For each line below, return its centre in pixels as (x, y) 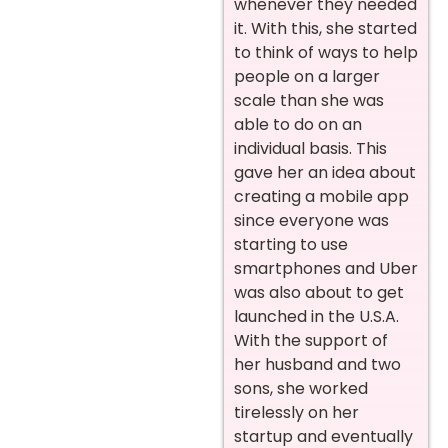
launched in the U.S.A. (316, 317)
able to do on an (298, 125)
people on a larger (307, 77)
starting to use (291, 245)
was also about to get (319, 293)
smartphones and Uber (326, 269)
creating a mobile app (321, 197)
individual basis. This (310, 149)
